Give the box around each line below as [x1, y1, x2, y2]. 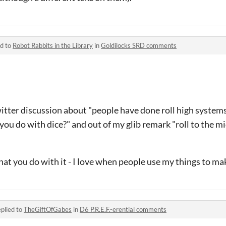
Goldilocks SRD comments [101, 41, 177, 49]
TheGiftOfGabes [24, 205, 72, 213]
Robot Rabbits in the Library [13, 41, 93, 49]
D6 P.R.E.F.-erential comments [80, 205, 166, 213]
